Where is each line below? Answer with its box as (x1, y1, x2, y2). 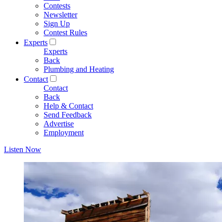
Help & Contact (44, 102, 93, 110)
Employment (44, 128, 84, 137)
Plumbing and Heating (44, 65, 114, 73)
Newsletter (44, 10, 77, 19)
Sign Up (44, 19, 70, 28)
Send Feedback (44, 111, 92, 119)
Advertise (44, 119, 74, 128)
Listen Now (4, 145, 41, 154)
